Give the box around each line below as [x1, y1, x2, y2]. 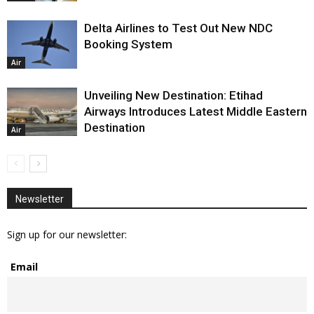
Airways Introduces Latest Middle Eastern [84, 104, 307, 119]
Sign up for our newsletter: [7, 228, 127, 242]
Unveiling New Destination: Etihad [84, 88, 263, 103]
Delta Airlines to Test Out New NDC [84, 21, 273, 36]
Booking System [84, 37, 172, 52]
